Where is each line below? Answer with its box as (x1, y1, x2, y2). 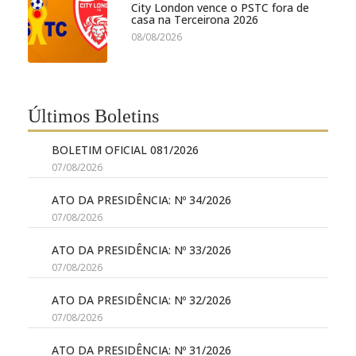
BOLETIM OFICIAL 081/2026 (52, 142, 199, 158)
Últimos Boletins (28, 106, 159, 127)
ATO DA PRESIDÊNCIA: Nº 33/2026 (52, 242, 231, 258)
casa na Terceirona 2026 (131, 12, 258, 28)
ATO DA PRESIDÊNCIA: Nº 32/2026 (52, 292, 231, 308)
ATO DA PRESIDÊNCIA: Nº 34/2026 (52, 192, 231, 208)
